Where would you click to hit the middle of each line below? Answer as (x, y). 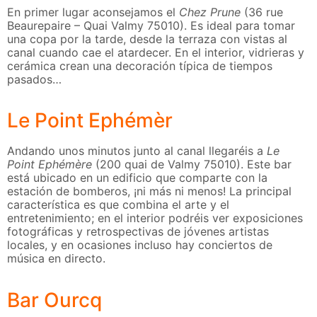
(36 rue (264, 12)
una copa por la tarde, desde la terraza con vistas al (147, 39)
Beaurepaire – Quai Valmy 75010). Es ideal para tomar (151, 25)
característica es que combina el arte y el (118, 205)
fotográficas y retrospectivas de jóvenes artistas (138, 232)
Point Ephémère (50, 165)
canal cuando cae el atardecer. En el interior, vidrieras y (156, 52)
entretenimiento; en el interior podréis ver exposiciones (155, 218)
